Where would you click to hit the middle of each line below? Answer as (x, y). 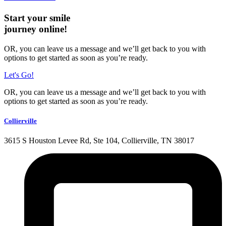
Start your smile (37, 18)
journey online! (36, 29)
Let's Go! (19, 75)
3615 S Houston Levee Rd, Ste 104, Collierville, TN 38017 (99, 141)
